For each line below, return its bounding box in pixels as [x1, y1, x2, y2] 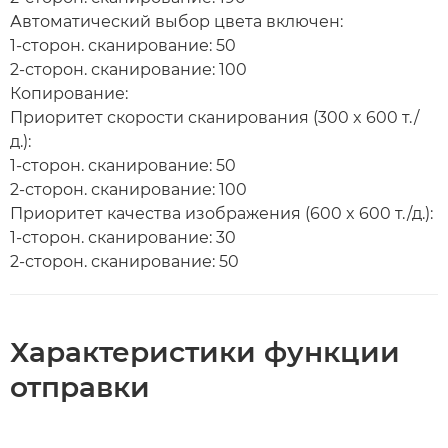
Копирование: [10, 84, 128, 103]
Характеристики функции [10, 335, 400, 369]
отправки [10, 370, 150, 404]
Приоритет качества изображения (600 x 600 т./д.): [10, 204, 433, 223]
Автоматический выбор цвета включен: [10, 12, 343, 31]
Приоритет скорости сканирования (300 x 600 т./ [10, 108, 419, 127]
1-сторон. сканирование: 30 [10, 228, 236, 247]
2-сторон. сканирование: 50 [10, 252, 239, 271]
